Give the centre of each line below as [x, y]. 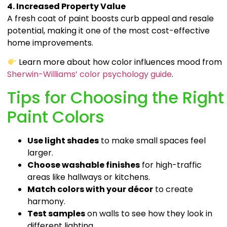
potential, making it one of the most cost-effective [109, 30]
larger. [41, 153]
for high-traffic [171, 165]
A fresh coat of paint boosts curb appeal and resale [111, 18]
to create [173, 189]
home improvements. [50, 43]
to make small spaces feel [153, 140]
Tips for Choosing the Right [116, 97]
